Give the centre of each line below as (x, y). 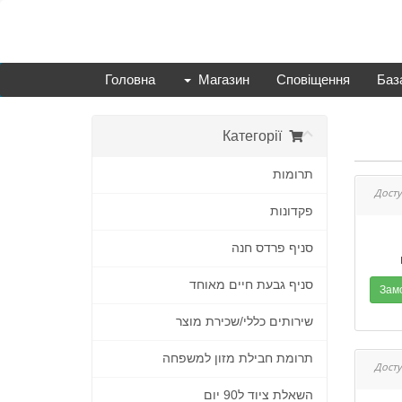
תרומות (293, 175)
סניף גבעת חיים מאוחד (251, 285)
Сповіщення (313, 79)
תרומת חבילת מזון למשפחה (237, 358)
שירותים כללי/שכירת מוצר (244, 322)
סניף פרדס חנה (272, 248)
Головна (130, 79)
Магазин (224, 79)
